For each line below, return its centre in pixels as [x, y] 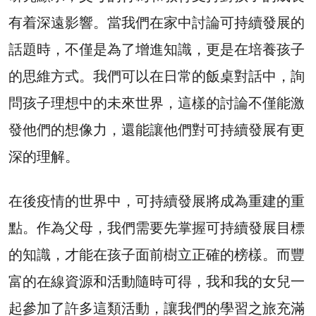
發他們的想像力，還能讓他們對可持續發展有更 [157, 130]
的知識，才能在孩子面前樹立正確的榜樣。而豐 [157, 255]
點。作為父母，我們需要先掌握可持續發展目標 [157, 228]
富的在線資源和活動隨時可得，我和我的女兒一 [157, 282]
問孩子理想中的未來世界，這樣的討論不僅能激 [157, 103]
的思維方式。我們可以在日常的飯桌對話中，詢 [157, 77]
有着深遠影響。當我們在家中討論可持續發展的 [157, 23]
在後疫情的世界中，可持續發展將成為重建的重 [157, 201]
